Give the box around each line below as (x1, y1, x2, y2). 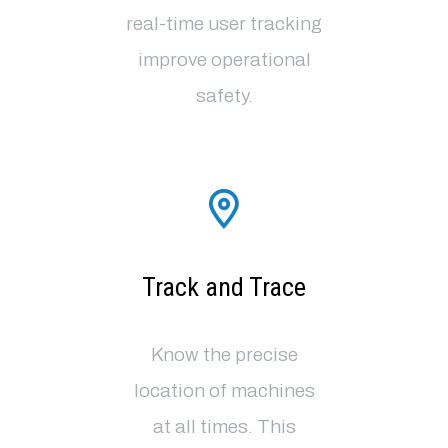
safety (195, 85, 248, 107)
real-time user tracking (126, 13, 322, 35)
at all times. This (152, 416, 296, 438)
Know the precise (150, 344, 298, 366)
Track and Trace (142, 271, 306, 302)
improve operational (137, 49, 311, 71)
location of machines (133, 380, 315, 402)
